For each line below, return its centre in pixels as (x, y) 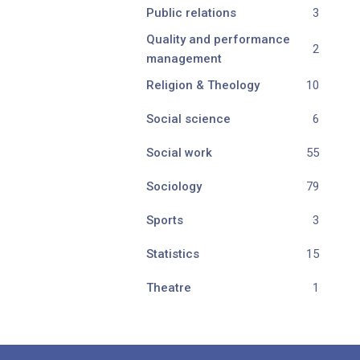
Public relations (191, 13)
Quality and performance (218, 39)
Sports (165, 220)
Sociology (174, 186)
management (184, 59)
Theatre (169, 288)
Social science (188, 119)
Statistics (173, 254)
